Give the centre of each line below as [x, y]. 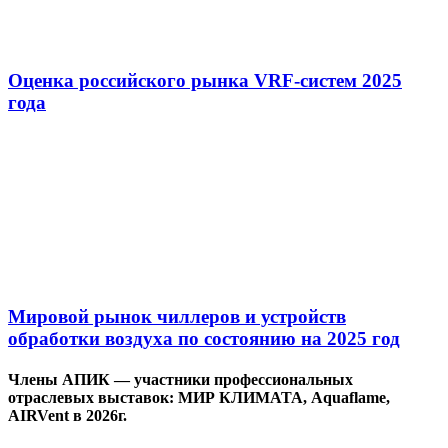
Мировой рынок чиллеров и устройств [177, 316]
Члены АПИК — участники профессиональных [180, 379]
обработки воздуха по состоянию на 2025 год [204, 338]
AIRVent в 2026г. [67, 415]
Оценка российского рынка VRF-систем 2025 [205, 81]
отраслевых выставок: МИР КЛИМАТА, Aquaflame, [199, 397]
